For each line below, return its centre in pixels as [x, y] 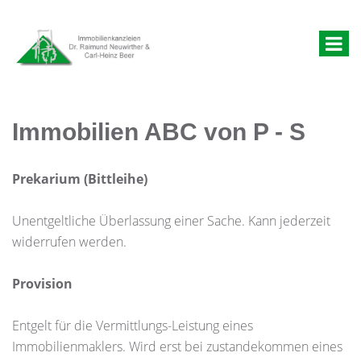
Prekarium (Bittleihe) [80, 179]
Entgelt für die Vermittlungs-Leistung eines [133, 326]
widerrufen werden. [69, 242]
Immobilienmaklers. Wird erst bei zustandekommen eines [177, 346]
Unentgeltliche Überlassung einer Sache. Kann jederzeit [171, 221]
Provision [42, 284]
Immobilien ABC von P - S [159, 132]
